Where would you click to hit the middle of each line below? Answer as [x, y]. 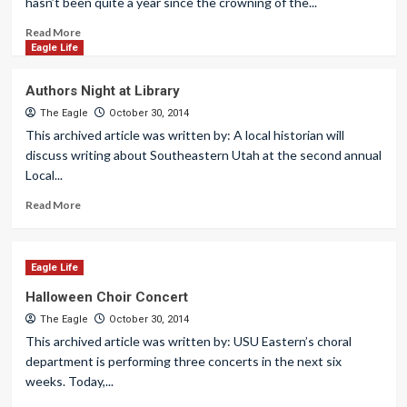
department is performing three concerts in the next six [183, 361]
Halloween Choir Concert [106, 297]
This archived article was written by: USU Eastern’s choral [188, 341]
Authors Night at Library [102, 91]
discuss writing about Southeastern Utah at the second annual [203, 155]
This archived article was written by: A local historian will [184, 135]
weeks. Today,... [69, 381]
